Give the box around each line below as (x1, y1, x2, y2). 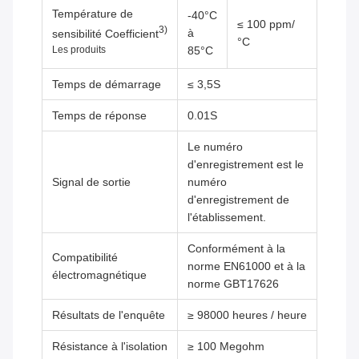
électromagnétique (52, 268, 147, 282)
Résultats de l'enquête (52, 309, 165, 322)
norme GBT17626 (188, 277, 279, 291)
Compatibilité (52, 251, 118, 264)
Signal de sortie (52, 175, 131, 189)
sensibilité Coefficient (52, 27, 159, 41)
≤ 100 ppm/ (237, 18, 295, 31)
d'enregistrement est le (188, 158, 304, 171)
